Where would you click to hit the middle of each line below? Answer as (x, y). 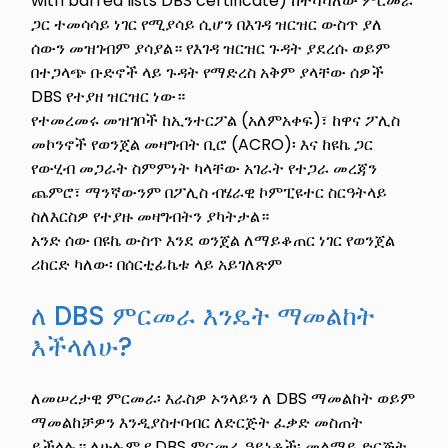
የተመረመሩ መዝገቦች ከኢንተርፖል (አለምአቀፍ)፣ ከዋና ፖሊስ (216, 120)
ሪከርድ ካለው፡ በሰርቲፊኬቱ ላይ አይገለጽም (157, 264)
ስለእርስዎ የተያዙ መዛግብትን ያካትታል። (150, 216)
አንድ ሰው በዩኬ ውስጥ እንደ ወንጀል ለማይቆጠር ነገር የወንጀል (213, 240)
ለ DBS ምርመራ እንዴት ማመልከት (203, 315)
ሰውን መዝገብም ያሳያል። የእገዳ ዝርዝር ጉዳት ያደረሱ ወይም (211, 48)
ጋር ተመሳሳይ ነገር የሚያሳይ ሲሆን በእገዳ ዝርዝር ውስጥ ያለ (207, 24)
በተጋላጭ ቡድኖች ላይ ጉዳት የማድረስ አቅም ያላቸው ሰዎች (208, 72)
